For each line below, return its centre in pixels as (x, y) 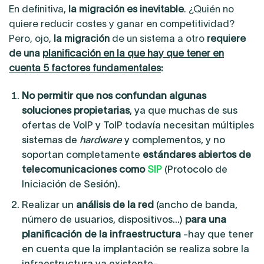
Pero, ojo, (31, 39)
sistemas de (50, 139)
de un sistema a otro (158, 39)
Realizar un (49, 205)
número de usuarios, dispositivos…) (102, 220)
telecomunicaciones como (84, 169)
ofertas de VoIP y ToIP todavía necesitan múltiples (138, 125)
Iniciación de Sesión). (71, 184)
